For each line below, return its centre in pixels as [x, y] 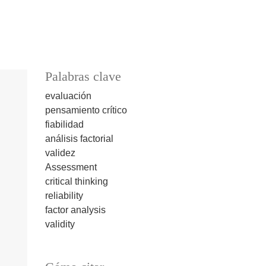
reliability [64, 196]
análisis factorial [79, 139]
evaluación [68, 96]
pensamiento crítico [86, 110]
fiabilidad [64, 125]
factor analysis [75, 210]
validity [60, 224]
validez [60, 153]
